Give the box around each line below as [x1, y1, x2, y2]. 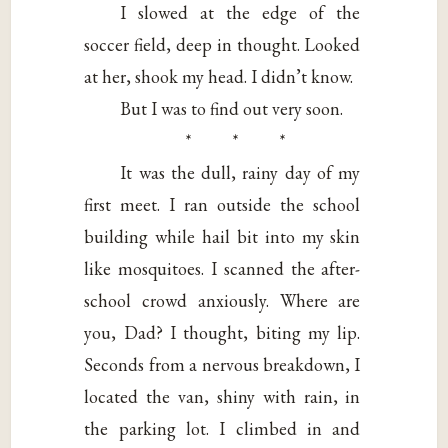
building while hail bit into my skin [84, 224, 361, 248]
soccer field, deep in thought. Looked [84, 32, 361, 56]
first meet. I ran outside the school [84, 192, 361, 216]
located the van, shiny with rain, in [84, 384, 361, 408]
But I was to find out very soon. [120, 96, 344, 120]
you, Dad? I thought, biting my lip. [84, 320, 361, 344]
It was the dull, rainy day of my [120, 160, 361, 184]
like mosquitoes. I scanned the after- [84, 256, 361, 280]
